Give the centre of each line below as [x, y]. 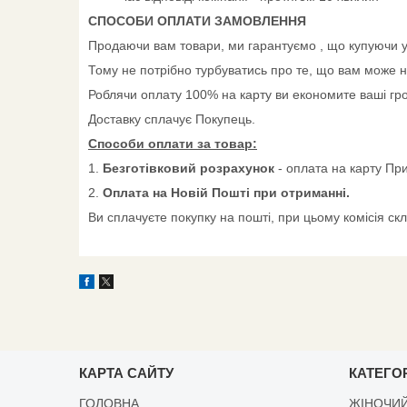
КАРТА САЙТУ [127, 372]
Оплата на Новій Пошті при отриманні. [226, 192]
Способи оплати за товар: [173, 143]
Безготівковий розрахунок [190, 168]
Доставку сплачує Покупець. [172, 119]
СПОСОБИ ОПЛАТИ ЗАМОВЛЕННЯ [197, 20]
